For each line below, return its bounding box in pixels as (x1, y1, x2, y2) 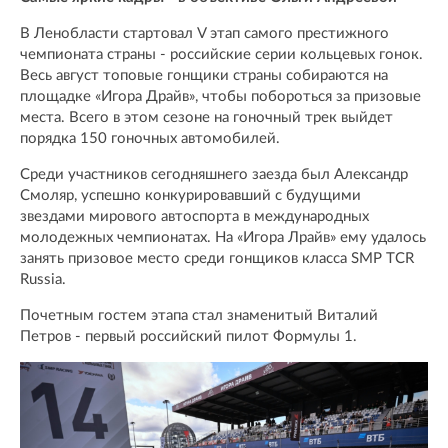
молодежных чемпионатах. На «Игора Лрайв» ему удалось (20, 229, 426, 245)
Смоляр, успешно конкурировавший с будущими (20, 187, 361, 203)
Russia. (20, 271, 66, 287)
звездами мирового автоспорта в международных (20, 208, 369, 224)
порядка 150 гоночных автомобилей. (20, 130, 280, 146)
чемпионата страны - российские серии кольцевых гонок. (20, 46, 423, 62)
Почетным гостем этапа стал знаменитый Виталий (20, 307, 378, 323)
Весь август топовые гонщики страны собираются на (20, 67, 388, 83)
